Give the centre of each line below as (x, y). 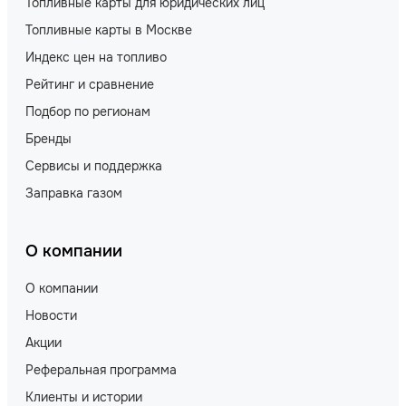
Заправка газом (74, 193)
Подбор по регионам (88, 111)
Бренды (48, 138)
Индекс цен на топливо (96, 57)
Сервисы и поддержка (94, 165)
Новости (51, 315)
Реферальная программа (101, 369)
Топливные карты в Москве (109, 29)
